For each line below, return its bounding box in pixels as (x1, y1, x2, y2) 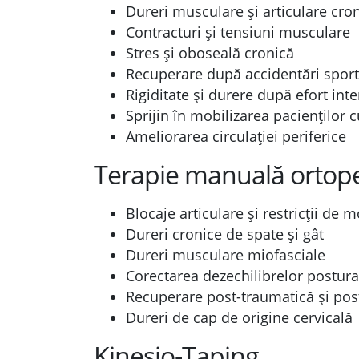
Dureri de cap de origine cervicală (126, 308, 353, 327)
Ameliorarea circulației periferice (126, 127, 346, 146)
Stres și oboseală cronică (126, 43, 294, 63)
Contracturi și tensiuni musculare (126, 22, 350, 42)
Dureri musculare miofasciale (126, 245, 325, 264)
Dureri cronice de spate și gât (126, 224, 324, 244)
